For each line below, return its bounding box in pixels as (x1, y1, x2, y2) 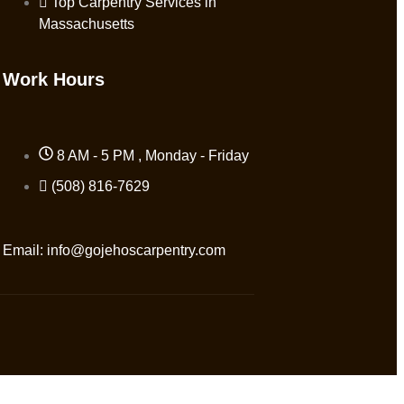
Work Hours (2, 69, 105, 89)
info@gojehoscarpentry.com (46, 242, 225, 258)
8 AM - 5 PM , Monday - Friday (56, 147, 249, 163)
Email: (2, 242, 47, 258)
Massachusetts (38, 15, 134, 32)
